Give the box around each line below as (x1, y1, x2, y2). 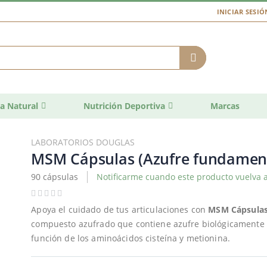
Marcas (210, 100, 240, 111)
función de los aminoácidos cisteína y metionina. (31, 232, 231, 244)
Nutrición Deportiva (83, 100, 165, 111)
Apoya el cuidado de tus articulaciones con (31, 204, 209, 216)
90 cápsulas (31, 170, 79, 182)
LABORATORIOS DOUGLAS (31, 136, 135, 148)
